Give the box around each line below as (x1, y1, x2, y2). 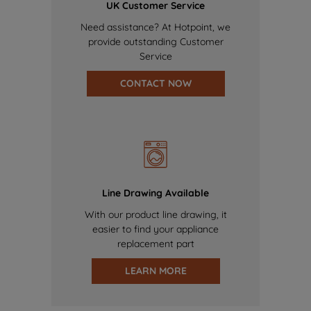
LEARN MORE (124, 264, 187, 278)
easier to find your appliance (92, 223, 219, 236)
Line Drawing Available (102, 187, 209, 200)
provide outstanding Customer (87, 35, 224, 49)
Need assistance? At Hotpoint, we (81, 21, 230, 34)
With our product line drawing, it (84, 208, 227, 221)
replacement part (117, 237, 194, 251)
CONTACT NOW (119, 77, 192, 90)
